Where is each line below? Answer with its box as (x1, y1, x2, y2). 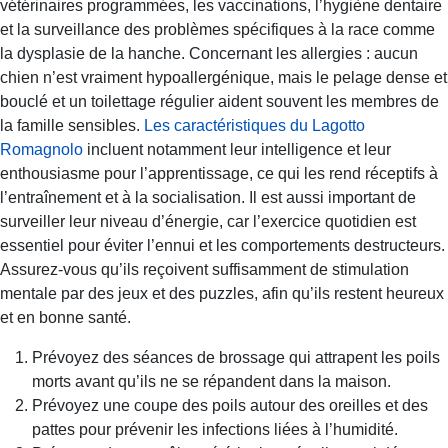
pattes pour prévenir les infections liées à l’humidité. (32, 420, 398, 438)
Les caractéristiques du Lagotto (144, 116, 365, 134)
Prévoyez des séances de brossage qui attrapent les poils (32, 348, 440, 366)
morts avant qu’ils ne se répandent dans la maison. (32, 372, 391, 390)
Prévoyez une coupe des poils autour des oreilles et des (32, 396, 428, 414)
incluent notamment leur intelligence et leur (83, 140, 391, 158)
